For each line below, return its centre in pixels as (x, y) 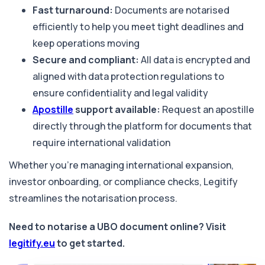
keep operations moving (86, 43)
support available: (118, 109)
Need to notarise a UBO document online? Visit (117, 226)
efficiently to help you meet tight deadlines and (138, 26)
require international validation (101, 142)
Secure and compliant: (86, 59)
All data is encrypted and (195, 59)
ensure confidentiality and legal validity (120, 93)
